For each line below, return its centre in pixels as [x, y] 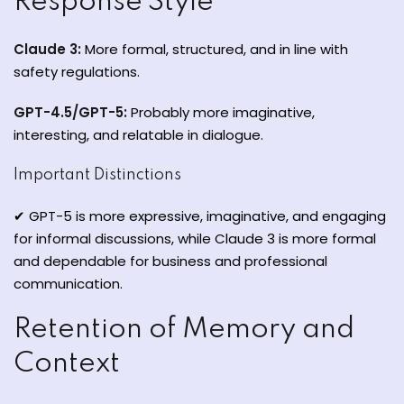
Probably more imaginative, [221, 112]
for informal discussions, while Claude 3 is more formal [195, 239]
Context [67, 364]
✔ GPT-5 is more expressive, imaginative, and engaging [200, 216]
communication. [68, 284]
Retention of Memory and [184, 330]
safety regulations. [77, 72]
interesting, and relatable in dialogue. [138, 135]
